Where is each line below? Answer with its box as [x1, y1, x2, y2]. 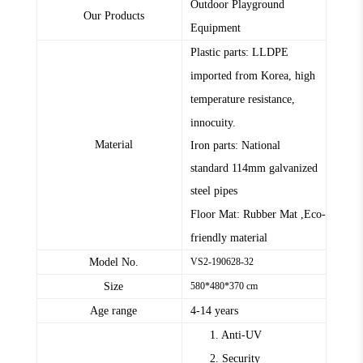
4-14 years [190, 305, 238, 318]
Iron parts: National [190, 139, 280, 152]
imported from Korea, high [190, 70, 315, 83]
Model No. [88, 256, 139, 269]
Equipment [190, 22, 241, 35]
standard [190, 162, 232, 175]
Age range [90, 305, 137, 318]
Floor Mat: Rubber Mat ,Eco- [190, 208, 326, 221]
